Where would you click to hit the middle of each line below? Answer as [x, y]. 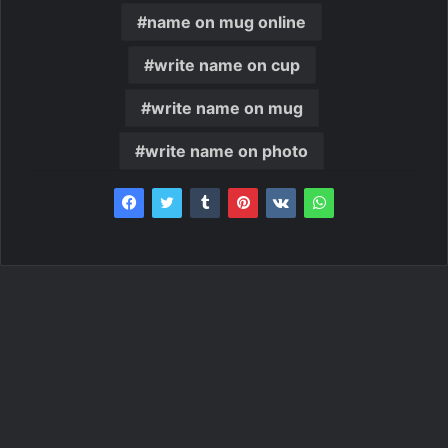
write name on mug [226, 107]
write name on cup [226, 64]
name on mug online [226, 21]
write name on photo [226, 150]
